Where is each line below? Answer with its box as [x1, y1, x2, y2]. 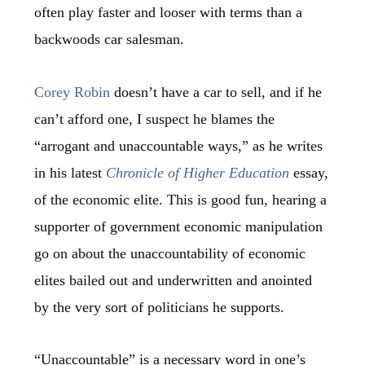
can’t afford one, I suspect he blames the [34, 110, 275, 127]
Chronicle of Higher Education [106, 164, 290, 181]
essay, [289, 164, 329, 181]
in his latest [34, 164, 107, 181]
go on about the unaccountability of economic [34, 244, 306, 262]
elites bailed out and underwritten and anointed [34, 271, 313, 288]
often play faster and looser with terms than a [34, 4, 303, 21]
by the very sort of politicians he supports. [34, 298, 285, 315]
